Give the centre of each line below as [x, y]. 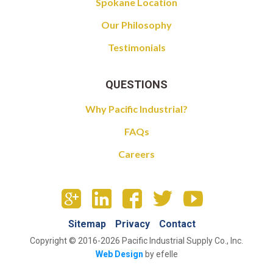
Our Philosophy [136, 24]
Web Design [119, 254]
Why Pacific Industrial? [136, 108]
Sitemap [87, 224]
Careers [136, 154]
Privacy [133, 224]
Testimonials [136, 47]
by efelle [160, 254]
